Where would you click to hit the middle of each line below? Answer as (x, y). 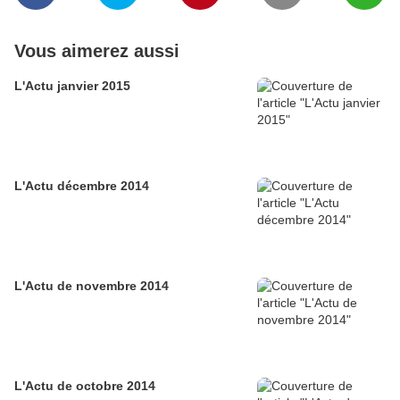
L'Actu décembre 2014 (82, 186)
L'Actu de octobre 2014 (85, 386)
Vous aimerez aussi (97, 51)
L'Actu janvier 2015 (72, 86)
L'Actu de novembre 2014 (92, 286)
